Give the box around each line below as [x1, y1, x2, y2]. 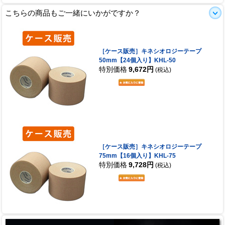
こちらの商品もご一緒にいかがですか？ [5, 8, 141, 17]
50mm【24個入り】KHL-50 [98, 56, 176, 64]
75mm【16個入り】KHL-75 [98, 152, 176, 159]
